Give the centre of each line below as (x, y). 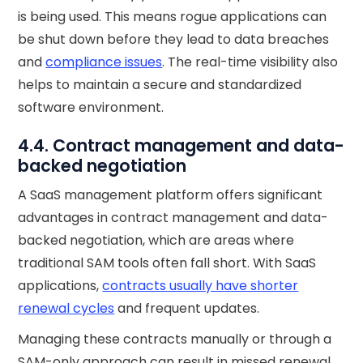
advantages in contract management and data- (173, 217)
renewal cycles (66, 308)
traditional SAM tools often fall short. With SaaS (167, 263)
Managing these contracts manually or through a (175, 339)
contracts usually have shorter (201, 285)
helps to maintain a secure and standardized (160, 84)
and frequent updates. (187, 308)
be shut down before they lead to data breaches (174, 39)
